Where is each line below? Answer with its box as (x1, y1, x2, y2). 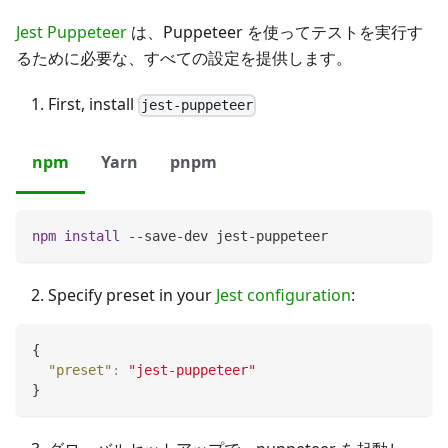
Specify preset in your (48, 284, 216, 307)
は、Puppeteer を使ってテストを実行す (127, 21, 423, 44)
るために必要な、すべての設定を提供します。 (16, 47, 352, 70)
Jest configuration (216, 284, 351, 307)
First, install (48, 93, 138, 116)
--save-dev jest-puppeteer (120, 228, 328, 245)
